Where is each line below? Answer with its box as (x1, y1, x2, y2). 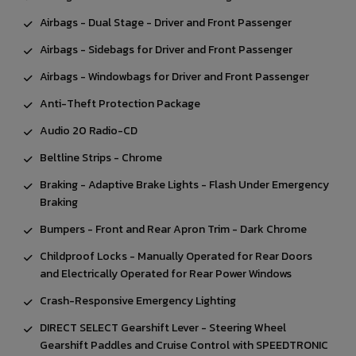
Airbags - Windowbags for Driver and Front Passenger (40, 68, 309, 86)
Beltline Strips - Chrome (40, 149, 162, 167)
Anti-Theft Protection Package (40, 95, 200, 113)
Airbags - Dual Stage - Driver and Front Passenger (40, 14, 292, 32)
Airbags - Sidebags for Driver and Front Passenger (40, 41, 292, 59)
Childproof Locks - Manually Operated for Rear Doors (40, 248, 312, 265)
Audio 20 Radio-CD (40, 122, 137, 140)
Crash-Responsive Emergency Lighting (40, 292, 236, 310)
